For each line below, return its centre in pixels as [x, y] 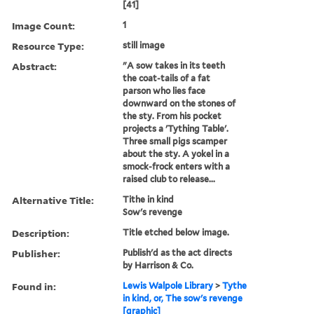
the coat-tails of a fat [167, 78]
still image [144, 45]
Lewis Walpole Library [168, 285]
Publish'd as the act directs [178, 252]
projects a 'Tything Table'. [176, 128]
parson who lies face [164, 90]
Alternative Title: [53, 200]
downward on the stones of [179, 103]
